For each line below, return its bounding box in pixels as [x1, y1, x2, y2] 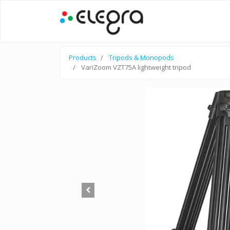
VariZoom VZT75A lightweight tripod [81, 63, 191, 72]
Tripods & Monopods [109, 53, 174, 62]
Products [69, 53, 97, 62]
